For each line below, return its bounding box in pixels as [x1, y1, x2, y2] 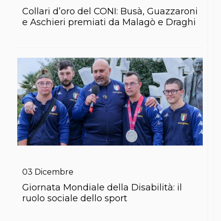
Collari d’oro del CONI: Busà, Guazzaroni [22, 6, 198, 17]
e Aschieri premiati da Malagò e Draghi [22, 17, 196, 28]
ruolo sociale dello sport [22, 192, 127, 204]
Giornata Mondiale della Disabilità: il [22, 182, 182, 193]
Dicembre [35, 167, 74, 177]
